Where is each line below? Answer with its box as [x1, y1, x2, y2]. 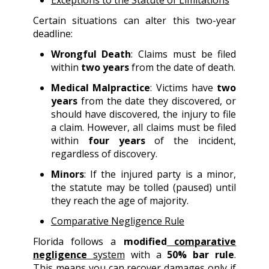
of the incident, [145, 134, 237, 148]
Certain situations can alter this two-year [32, 14, 237, 28]
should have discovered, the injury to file [50, 107, 237, 121]
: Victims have [150, 81, 217, 95]
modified [123, 235, 167, 249]
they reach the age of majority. [50, 194, 189, 208]
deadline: [32, 27, 73, 41]
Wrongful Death [50, 47, 131, 61]
